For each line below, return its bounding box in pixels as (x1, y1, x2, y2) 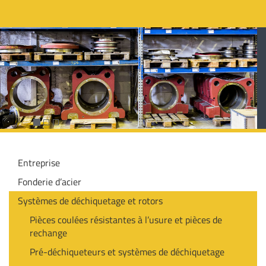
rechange (30, 226, 67, 240)
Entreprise (18, 156, 60, 170)
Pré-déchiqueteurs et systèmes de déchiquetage (30, 245, 224, 259)
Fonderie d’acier (18, 175, 81, 189)
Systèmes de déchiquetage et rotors (18, 194, 163, 208)
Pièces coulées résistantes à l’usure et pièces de (30, 213, 222, 227)
